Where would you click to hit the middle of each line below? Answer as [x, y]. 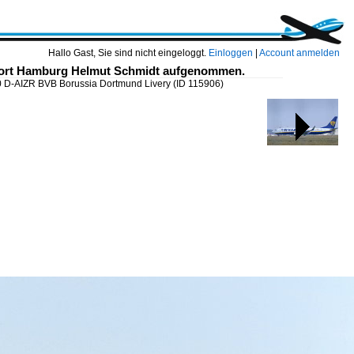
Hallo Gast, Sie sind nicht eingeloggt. [128, 53]
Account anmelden [299, 53]
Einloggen [231, 53]
